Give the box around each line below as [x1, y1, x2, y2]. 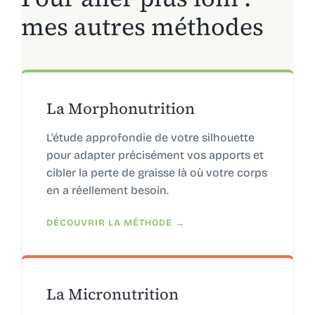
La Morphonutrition [46, 97, 195, 119]
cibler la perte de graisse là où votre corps [46, 165, 267, 179]
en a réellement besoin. [46, 183, 169, 197]
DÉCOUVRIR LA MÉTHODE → [46, 217, 185, 229]
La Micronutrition [46, 283, 179, 304]
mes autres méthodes [20, 10, 264, 43]
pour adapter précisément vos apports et [46, 148, 264, 162]
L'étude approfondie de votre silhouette [46, 130, 255, 144]
